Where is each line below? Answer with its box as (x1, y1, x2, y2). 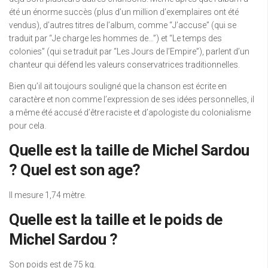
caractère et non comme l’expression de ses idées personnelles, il (9, 95, 254, 104)
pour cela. (9, 121, 46, 130)
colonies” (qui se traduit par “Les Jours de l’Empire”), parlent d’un (9, 47, 249, 56)
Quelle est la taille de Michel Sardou (9, 141, 249, 159)
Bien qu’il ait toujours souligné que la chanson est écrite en (9, 81, 227, 91)
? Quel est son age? (9, 161, 141, 179)
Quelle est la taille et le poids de (9, 211, 223, 229)
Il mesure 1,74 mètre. (9, 190, 86, 200)
